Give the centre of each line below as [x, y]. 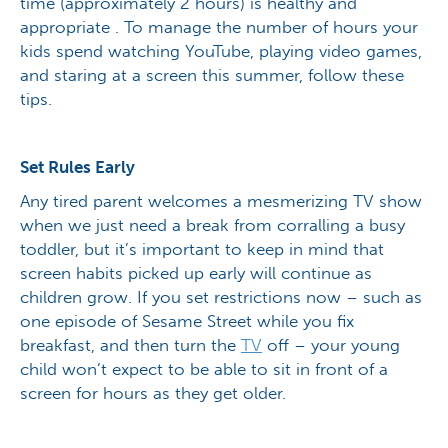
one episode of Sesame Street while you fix [187, 321]
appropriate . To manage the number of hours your [219, 27]
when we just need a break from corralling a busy [212, 225]
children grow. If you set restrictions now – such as [221, 297]
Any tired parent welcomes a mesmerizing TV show [221, 201]
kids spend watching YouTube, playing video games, [221, 51]
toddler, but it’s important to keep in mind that [202, 249]
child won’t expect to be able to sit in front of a [204, 369]
